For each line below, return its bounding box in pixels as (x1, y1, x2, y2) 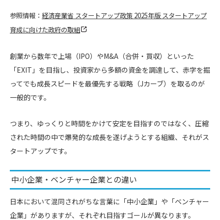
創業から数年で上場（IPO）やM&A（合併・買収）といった (10, 51, 194, 61)
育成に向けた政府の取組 (10, 25, 80, 34)
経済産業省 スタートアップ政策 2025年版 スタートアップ (42, 10, 207, 20)
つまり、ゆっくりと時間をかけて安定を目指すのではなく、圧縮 (10, 118, 209, 128)
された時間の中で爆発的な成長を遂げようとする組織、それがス (10, 132, 209, 142)
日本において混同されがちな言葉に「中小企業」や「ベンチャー (10, 196, 209, 206)
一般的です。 (10, 92, 51, 102)
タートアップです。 (10, 145, 71, 156)
